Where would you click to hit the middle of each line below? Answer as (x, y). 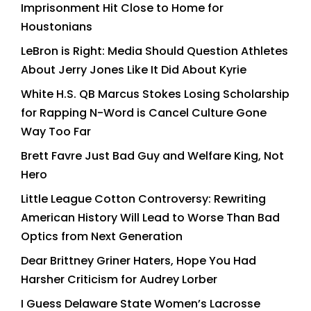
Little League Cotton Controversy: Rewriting (143, 199)
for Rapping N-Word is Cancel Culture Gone (144, 113)
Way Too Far (56, 132)
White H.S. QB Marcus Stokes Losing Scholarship (155, 94)
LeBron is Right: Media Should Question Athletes (154, 51)
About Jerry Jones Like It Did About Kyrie (134, 70)
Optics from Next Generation (102, 237)
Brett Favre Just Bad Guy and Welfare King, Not (152, 156)
